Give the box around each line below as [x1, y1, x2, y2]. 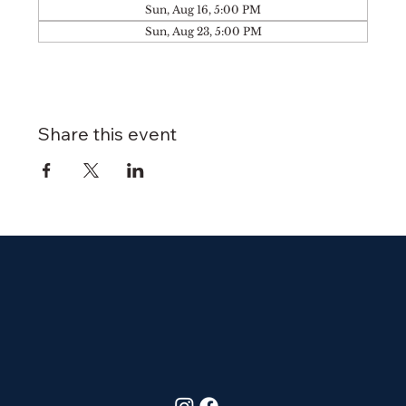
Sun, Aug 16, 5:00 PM [145, 3, 261, 16]
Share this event [38, 122, 178, 145]
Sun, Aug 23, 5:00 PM [144, 24, 262, 38]
